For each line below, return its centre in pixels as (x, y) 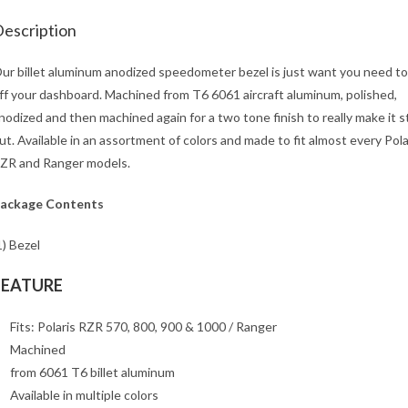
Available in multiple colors (84, 395)
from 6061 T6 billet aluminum (92, 372)
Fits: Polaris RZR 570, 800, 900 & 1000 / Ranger (143, 326)
